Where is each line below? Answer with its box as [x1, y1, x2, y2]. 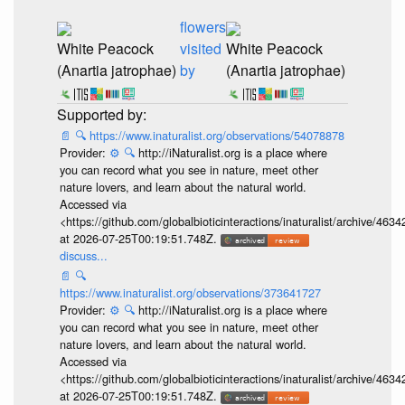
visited [179, 38, 221, 60]
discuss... [59, 247, 108, 265]
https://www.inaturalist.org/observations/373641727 [59, 283, 321, 301]
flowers [179, 16, 226, 38]
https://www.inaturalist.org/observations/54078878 [89, 127, 344, 145]
